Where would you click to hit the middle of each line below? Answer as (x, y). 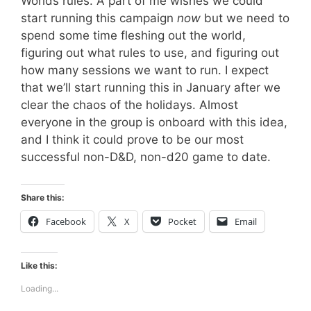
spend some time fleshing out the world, (133, 35)
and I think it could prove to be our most (132, 140)
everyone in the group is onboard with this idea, (154, 122)
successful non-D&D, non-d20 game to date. (146, 157)
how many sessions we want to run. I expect (145, 70)
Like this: (39, 265)
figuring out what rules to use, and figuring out (150, 53)
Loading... (40, 288)
